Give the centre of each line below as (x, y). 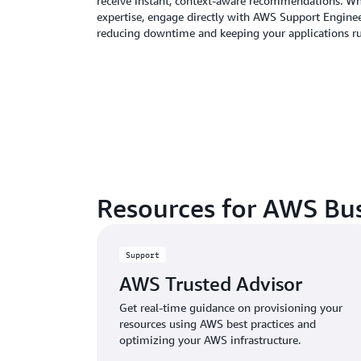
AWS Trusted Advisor (211, 283)
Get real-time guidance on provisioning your (231, 307)
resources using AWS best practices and (218, 323)
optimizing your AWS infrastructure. (210, 339)
